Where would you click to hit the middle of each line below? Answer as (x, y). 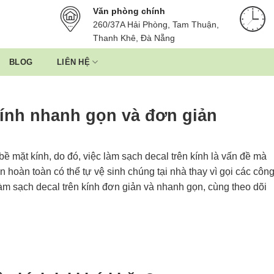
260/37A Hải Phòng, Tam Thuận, (156, 24)
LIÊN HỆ (73, 62)
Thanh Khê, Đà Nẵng (134, 38)
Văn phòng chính (129, 11)
